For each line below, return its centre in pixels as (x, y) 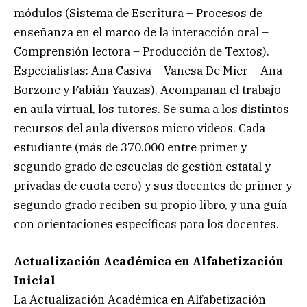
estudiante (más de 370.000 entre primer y (130, 148)
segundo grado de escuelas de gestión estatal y (142, 167)
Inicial (35, 281)
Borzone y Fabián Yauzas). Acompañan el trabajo (147, 90)
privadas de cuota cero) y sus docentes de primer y (153, 186)
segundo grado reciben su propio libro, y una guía (150, 205)
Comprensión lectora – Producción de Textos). (142, 52)
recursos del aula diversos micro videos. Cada (139, 128)
